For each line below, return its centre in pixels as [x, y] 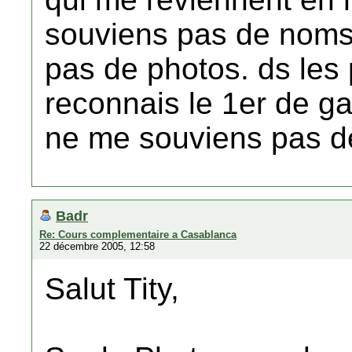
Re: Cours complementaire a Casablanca [138, 235]
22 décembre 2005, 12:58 [97, 246]
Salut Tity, [112, 289]
